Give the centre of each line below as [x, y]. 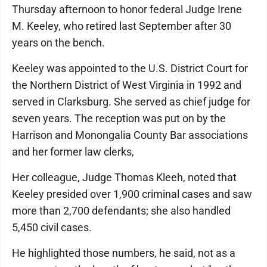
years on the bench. [58, 43]
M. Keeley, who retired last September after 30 [122, 26]
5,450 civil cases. [52, 227]
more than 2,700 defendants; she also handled [121, 211]
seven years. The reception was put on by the [119, 118]
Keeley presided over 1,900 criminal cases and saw [132, 194]
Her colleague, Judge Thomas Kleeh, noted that [124, 177]
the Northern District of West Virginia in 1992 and [127, 85]
